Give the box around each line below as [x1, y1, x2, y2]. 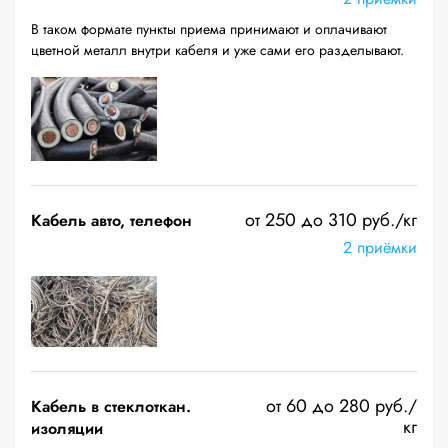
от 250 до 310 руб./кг [245, 207, 417, 233]
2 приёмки [343, 236, 417, 259]
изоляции [31, 417, 103, 440]
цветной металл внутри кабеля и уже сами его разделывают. [31, 40, 404, 60]
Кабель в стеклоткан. [31, 395, 191, 418]
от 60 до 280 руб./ [266, 393, 417, 419]
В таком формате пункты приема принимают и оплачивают [31, 19, 387, 39]
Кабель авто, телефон [31, 209, 192, 232]
